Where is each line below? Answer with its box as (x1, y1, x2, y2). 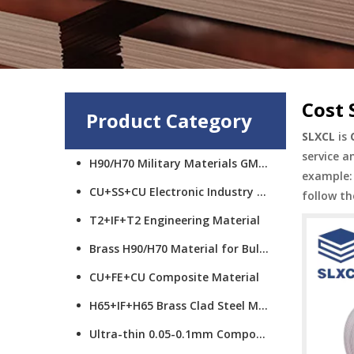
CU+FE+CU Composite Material (89, 269, 259, 284)
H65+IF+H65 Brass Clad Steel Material (258, 298, 268, 313)
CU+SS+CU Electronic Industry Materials (257, 184, 266, 199)
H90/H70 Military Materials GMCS (258, 156, 268, 171)
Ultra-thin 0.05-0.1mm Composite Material (256, 326, 265, 341)
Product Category (86, 107, 252, 134)
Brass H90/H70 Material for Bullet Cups (259, 241, 269, 256)
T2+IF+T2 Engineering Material (89, 213, 260, 228)
